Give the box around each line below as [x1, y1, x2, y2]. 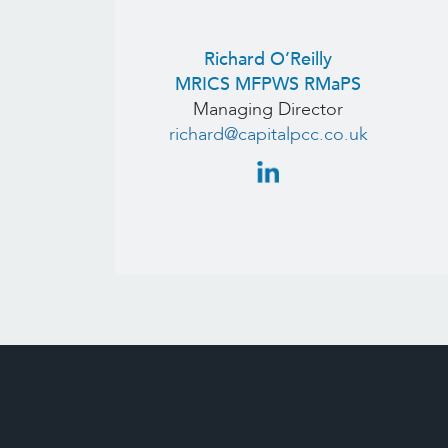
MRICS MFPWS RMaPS [175, 71, 362, 97]
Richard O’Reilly [204, 46, 333, 72]
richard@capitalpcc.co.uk [168, 121, 368, 147]
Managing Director [193, 96, 344, 122]
